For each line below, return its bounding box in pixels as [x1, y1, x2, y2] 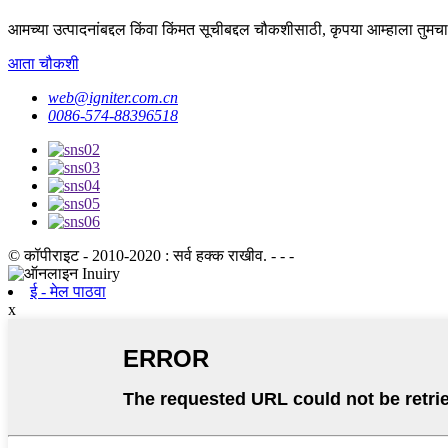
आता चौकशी [8, 55, 79, 73]
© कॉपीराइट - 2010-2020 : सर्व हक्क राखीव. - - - [8, 247, 294, 265]
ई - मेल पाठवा [30, 283, 106, 301]
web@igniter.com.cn [48, 89, 178, 107]
